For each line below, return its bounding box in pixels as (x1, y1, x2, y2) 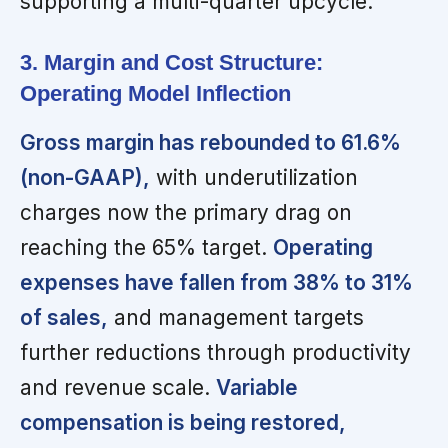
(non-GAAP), (20, 165, 150, 191)
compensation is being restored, (20, 410, 346, 436)
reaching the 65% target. (20, 235, 273, 261)
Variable (216, 375, 298, 401)
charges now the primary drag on (20, 200, 352, 226)
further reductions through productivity (20, 340, 411, 366)
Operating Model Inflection (20, 81, 291, 107)
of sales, (20, 305, 108, 331)
